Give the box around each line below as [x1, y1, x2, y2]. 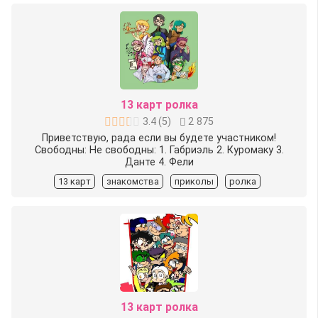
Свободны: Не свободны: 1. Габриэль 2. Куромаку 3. [34, 144, 284, 157]
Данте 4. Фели [124, 156, 194, 169]
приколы [174, 176, 214, 187]
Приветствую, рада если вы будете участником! [42, 132, 276, 145]
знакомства [106, 176, 159, 187]
